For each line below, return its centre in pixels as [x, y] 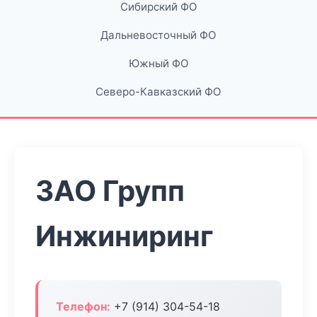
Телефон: [83, 306]
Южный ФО [158, 63]
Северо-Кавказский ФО [158, 92]
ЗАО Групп [110, 191]
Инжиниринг [125, 236]
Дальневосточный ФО [158, 35]
